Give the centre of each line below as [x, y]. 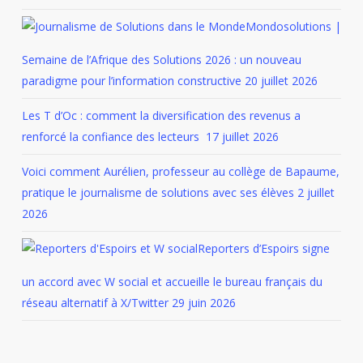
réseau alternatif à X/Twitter [95, 303]
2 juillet [316, 192]
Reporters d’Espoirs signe [263, 248]
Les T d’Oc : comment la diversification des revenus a [161, 115]
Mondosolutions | [293, 26]
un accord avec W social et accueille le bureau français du [172, 282]
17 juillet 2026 [242, 137]
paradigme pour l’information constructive [131, 81]
